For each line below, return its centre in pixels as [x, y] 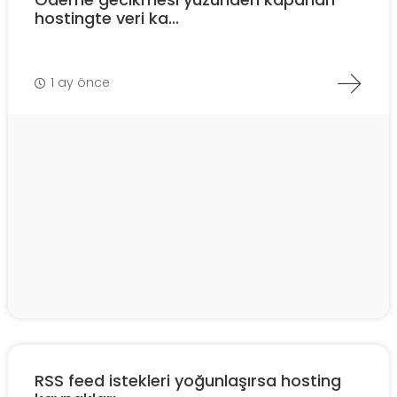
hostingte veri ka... [107, 18]
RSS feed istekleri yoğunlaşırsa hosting [188, 380]
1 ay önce [80, 82]
